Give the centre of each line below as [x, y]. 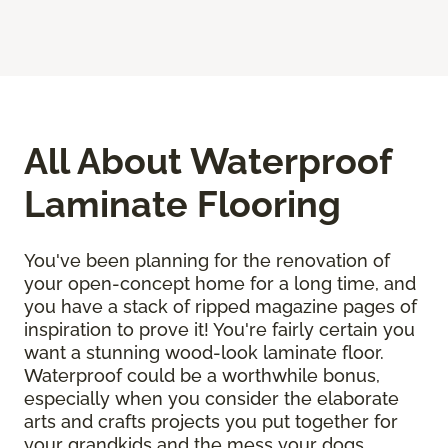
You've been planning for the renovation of [207, 260]
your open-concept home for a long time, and [220, 283]
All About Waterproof [207, 160]
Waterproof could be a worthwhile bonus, [202, 375]
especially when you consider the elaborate [211, 398]
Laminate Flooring [182, 203]
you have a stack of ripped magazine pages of [220, 306]
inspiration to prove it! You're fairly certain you [219, 329]
